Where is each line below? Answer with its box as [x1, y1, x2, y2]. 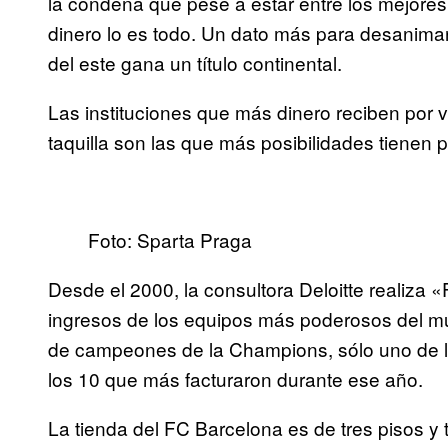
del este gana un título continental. [48, 49, 342, 77]
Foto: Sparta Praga [88, 226, 252, 254]
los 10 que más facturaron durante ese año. [48, 365, 423, 393]
